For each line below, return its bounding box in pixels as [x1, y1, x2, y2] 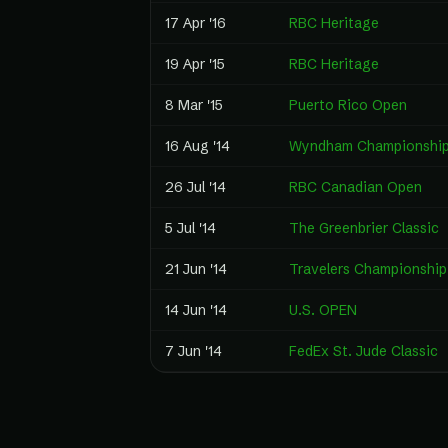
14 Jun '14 [165, 301, 227, 319]
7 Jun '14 [165, 342, 222, 360]
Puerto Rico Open [289, 96, 407, 114]
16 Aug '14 [165, 137, 230, 155]
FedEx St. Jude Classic [289, 342, 438, 360]
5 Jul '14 [165, 219, 216, 237]
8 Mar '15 [165, 96, 223, 114]
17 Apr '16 [165, 14, 226, 32]
